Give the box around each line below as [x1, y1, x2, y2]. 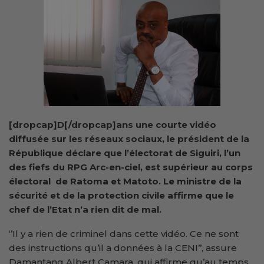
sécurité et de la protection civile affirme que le [9, 190, 234, 202]
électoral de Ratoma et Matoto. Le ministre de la [9, 176, 242, 187]
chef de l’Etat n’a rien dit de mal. [9, 204, 161, 216]
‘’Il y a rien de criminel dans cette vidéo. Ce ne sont [9, 228, 239, 240]
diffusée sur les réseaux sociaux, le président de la [9, 133, 249, 145]
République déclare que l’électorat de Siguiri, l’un [9, 147, 240, 159]
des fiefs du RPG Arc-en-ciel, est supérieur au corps [9, 161, 253, 173]
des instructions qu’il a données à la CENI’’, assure [9, 242, 237, 254]
